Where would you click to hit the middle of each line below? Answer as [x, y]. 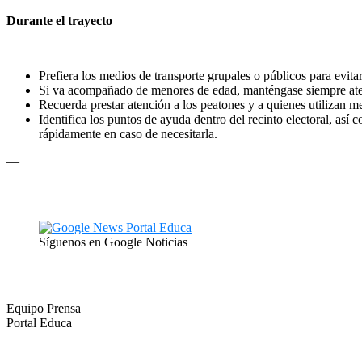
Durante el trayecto [59, 20]
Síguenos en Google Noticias [113, 242]
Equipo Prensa [44, 308]
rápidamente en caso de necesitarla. [128, 133]
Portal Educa [39, 322]
